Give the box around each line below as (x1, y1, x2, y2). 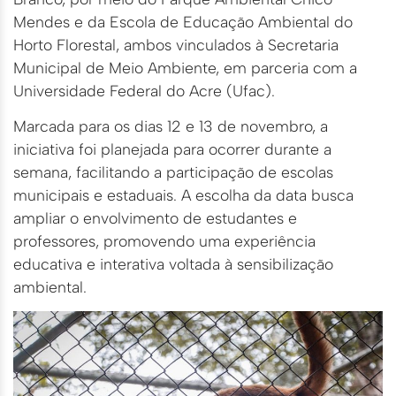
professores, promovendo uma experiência (13, 232, 316, 251)
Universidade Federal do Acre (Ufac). (13, 80, 275, 100)
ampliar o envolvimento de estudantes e (13, 209, 297, 228)
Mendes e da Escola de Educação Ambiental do (13, 11, 353, 31)
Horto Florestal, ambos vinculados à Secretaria (13, 34, 339, 54)
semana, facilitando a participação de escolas (13, 163, 333, 182)
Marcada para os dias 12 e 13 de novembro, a (13, 117, 328, 136)
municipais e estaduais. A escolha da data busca (13, 186, 354, 205)
